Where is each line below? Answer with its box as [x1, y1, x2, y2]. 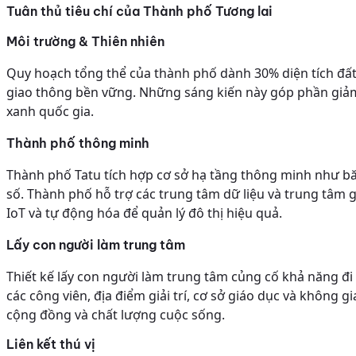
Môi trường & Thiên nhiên [6, 33, 164, 50]
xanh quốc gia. [6, 103, 94, 121]
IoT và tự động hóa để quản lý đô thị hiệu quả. [6, 204, 282, 222]
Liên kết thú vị [6, 336, 95, 353]
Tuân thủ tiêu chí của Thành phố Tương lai [6, 3, 273, 20]
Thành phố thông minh [6, 135, 149, 152]
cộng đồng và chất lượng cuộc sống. [6, 306, 225, 324]
